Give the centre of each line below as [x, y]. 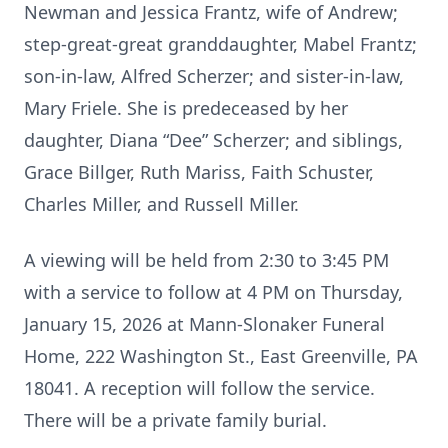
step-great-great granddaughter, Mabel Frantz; [220, 44]
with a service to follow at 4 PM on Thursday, [213, 292]
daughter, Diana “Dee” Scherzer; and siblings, [213, 140]
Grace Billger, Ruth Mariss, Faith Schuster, [199, 172]
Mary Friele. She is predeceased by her [186, 108]
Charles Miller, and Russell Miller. [161, 204]
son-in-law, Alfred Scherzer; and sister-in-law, [214, 76]
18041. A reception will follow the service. [199, 388]
